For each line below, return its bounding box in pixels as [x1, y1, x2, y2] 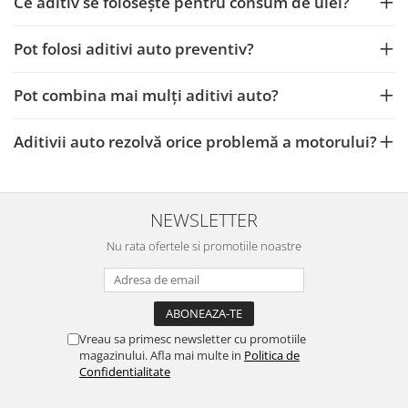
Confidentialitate [79, 362, 170, 380]
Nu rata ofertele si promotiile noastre [107, 237, 301, 254]
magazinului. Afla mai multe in [79, 346, 244, 363]
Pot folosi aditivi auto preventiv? [14, 37, 254, 59]
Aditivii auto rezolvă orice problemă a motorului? [14, 130, 377, 152]
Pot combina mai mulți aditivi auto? [14, 84, 279, 106]
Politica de [244, 346, 300, 363]
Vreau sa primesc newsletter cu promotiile [79, 330, 306, 347]
